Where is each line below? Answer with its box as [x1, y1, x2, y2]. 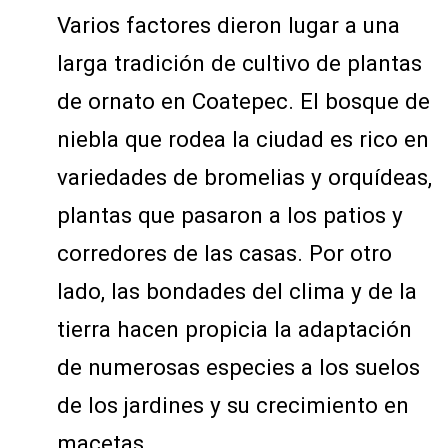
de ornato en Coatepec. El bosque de [56, 88, 430, 115]
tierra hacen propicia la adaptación [56, 316, 412, 343]
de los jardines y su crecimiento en [56, 392, 409, 419]
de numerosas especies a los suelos [56, 354, 420, 381]
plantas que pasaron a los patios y [56, 202, 403, 229]
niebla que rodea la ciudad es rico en [56, 126, 429, 153]
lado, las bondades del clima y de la [56, 278, 417, 305]
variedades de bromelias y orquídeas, [56, 164, 432, 191]
